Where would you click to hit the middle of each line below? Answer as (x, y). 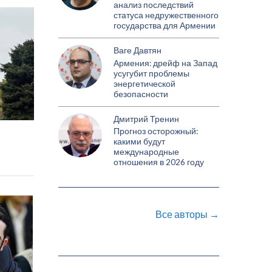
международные (147, 152)
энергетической (145, 83)
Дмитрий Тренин (147, 119)
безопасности (141, 94)
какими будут (140, 142)
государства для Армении (165, 26)
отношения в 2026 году (159, 162)
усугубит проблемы (152, 73)
